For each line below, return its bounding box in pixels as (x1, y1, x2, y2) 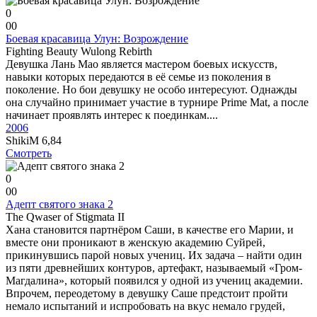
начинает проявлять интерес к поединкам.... (6, 109, 218, 121)
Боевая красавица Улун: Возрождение (6, 33, 188, 45)
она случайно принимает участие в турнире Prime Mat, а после (6, 96, 309, 108)
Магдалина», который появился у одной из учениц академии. (6, 275, 303, 287)
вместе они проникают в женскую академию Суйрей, (6, 236, 265, 248)
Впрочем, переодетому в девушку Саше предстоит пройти (6, 287, 288, 299)
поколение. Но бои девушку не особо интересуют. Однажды (6, 83, 297, 96)
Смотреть (6, 147, 52, 159)
